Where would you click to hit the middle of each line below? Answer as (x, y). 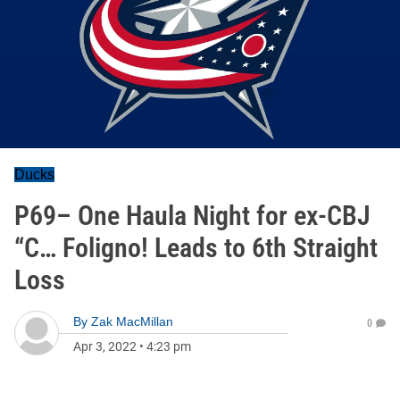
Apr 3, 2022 (105, 346)
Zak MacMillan (132, 321)
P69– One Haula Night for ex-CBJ (192, 216)
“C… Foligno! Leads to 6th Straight (196, 248)
